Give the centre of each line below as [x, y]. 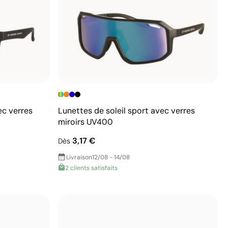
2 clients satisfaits [91, 168]
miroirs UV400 [85, 122]
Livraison [79, 157]
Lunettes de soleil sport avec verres [126, 110]
